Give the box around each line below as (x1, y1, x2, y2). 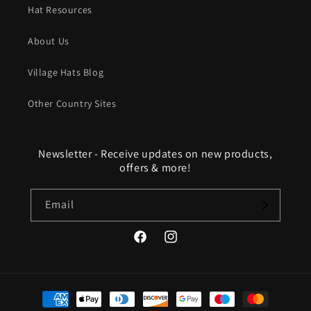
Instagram (162, 237, 209, 251)
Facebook (132, 237, 176, 251)
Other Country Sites (28, 97, 117, 110)
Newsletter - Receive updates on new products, (38, 146, 273, 161)
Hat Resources (28, 3, 92, 16)
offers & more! (119, 160, 192, 175)
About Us (28, 35, 69, 47)
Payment (24, 286, 65, 299)
